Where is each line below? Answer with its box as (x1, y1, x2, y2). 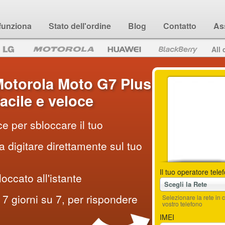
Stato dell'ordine (49, 20, 111, 32)
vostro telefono (162, 199, 202, 208)
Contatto (163, 20, 196, 32)
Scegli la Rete (164, 179, 207, 189)
